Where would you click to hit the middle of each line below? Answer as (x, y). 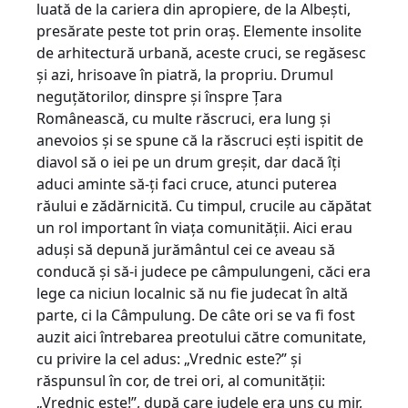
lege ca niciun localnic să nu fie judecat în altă (192, 293)
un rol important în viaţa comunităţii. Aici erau (194, 228)
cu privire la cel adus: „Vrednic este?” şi (169, 359)
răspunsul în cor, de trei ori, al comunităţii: (181, 381)
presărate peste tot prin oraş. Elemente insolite (199, 31)
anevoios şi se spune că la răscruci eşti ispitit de (200, 140)
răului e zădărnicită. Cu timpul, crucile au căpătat (204, 206)
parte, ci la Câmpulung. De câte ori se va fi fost (196, 315)
